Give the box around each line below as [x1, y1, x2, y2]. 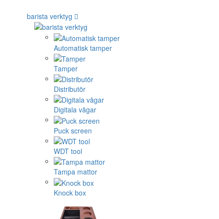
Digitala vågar [54, 105, 96, 115]
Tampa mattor [54, 167, 97, 177]
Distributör [54, 84, 86, 94]
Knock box [54, 187, 86, 197]
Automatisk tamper [54, 43, 112, 53]
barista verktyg [27, 11, 72, 21]
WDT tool [54, 146, 82, 156]
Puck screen [54, 125, 92, 135]
